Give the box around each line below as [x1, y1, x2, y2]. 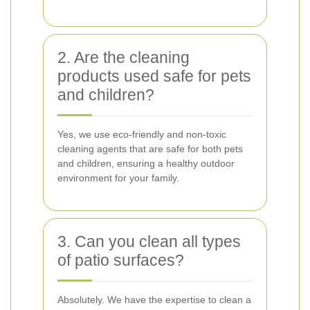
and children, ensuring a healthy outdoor [57, 158, 235, 169]
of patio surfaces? [57, 251, 184, 269]
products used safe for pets [57, 67, 251, 85]
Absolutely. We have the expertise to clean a [57, 294, 251, 305]
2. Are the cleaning [57, 48, 190, 66]
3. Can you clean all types [57, 232, 241, 250]
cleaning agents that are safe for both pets [57, 143, 243, 154]
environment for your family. [57, 172, 179, 183]
